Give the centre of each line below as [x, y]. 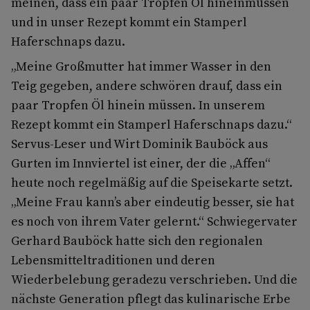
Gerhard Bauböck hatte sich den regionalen [137, 240]
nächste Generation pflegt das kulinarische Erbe [151, 298]
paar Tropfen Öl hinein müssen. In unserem [138, 104]
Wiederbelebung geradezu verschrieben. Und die [154, 279]
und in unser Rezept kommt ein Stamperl [129, 21]
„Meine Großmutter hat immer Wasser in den [141, 66]
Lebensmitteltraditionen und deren [113, 259]
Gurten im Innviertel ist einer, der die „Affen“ [141, 163]
